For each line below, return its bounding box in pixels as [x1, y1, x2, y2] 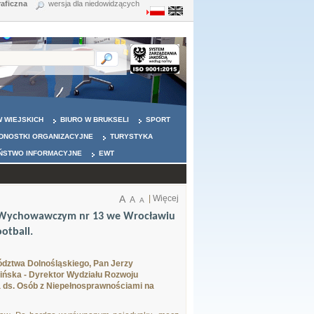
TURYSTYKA [110, 132, 153, 140]
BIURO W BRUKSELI [60, 116, 129, 123]
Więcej [153, 193, 179, 203]
